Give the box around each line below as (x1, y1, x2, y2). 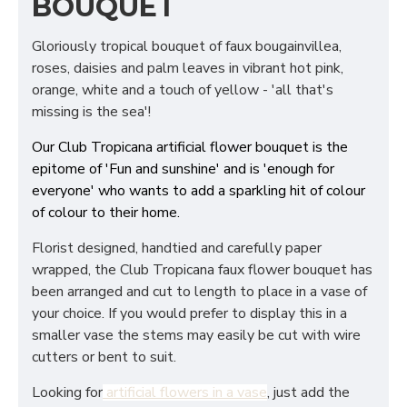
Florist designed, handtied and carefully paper (32, 238, 322, 258)
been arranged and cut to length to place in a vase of (32, 282, 367, 302)
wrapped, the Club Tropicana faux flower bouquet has (32, 260, 372, 280)
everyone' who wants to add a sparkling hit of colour (32, 181, 365, 201)
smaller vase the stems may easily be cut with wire (32, 325, 361, 345)
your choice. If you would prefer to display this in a (32, 303, 347, 323)
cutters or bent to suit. (32, 347, 176, 367)
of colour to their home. (32, 203, 184, 223)
